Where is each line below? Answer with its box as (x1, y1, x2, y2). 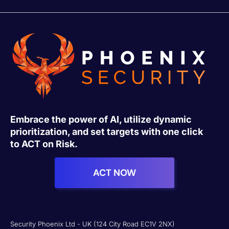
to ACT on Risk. (10, 138, 78, 149)
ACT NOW (93, 167, 136, 179)
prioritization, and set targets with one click (10, 126, 203, 137)
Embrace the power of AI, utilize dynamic (10, 113, 192, 125)
